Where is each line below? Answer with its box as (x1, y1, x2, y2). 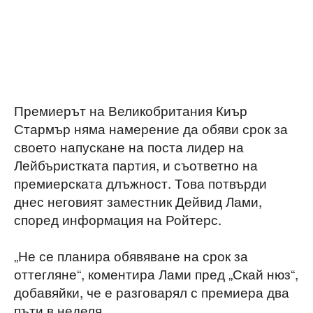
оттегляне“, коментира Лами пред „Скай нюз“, (14, 263, 298, 283)
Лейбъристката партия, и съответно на (14, 154, 258, 174)
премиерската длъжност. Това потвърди (14, 173, 267, 192)
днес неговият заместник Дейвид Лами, (14, 191, 262, 210)
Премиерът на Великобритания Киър (14, 100, 247, 119)
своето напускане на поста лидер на (14, 136, 244, 156)
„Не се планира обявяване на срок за (14, 245, 248, 265)
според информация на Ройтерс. (14, 209, 221, 228)
